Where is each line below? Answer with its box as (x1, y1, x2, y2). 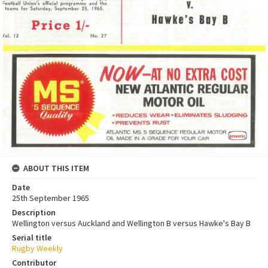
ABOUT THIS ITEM (23, 163, 89, 174)
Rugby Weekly (12, 243, 63, 254)
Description (12, 207, 56, 218)
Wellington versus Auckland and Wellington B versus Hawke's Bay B (12, 218, 251, 229)
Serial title (12, 232, 51, 243)
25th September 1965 (12, 193, 89, 204)
